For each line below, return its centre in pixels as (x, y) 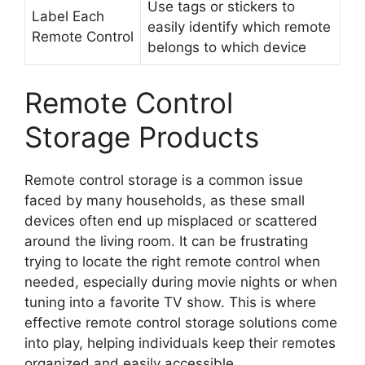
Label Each (68, 16)
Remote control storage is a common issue (164, 180)
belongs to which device (227, 47)
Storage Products (142, 137)
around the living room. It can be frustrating (166, 241)
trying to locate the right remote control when (172, 262)
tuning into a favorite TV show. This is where (170, 302)
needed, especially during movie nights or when (181, 282)
